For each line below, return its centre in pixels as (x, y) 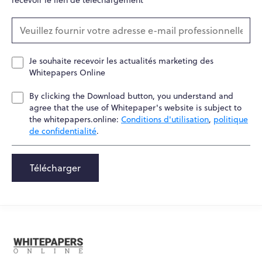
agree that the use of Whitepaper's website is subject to (135, 108)
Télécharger (55, 168)
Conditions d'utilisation (165, 120)
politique (231, 120)
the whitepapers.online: (75, 120)
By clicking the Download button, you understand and (131, 96)
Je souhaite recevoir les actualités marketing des (121, 61)
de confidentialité (63, 131)
